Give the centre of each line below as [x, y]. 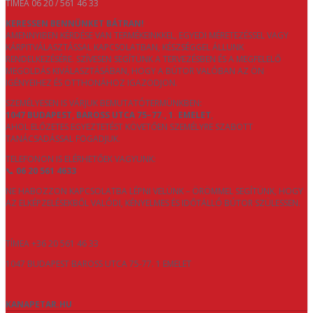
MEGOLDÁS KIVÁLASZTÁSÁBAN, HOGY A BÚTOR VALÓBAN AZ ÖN [135, 71]
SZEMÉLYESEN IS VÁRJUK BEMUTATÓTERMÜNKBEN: [104, 103]
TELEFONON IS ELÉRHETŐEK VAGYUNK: [81, 159]
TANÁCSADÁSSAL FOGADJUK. [63, 139]
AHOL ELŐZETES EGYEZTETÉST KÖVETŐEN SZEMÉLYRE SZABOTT [129, 127]
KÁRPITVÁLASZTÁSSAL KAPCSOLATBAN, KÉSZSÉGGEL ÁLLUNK [125, 48]
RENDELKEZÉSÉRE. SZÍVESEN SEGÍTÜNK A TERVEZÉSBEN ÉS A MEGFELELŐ [143, 59]
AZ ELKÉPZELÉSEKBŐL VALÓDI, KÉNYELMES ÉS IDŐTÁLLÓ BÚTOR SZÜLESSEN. [153, 203]
